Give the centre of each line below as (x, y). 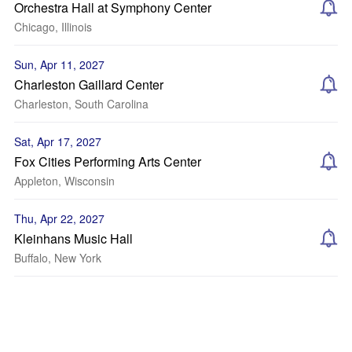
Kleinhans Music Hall (73, 238)
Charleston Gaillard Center (89, 84)
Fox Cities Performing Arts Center (108, 161)
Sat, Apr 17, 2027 (58, 141)
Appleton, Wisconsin (64, 181)
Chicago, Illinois (53, 27)
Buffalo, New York (58, 258)
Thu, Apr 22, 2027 (59, 218)
